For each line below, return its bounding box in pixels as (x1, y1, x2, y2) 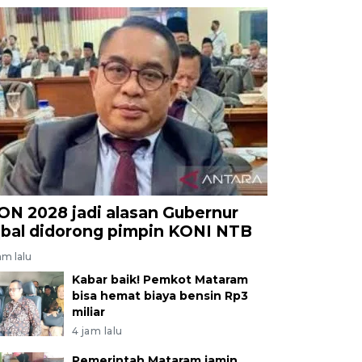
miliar (71, 304, 105, 319)
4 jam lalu (71, 324, 123, 337)
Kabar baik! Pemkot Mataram (71, 271, 248, 287)
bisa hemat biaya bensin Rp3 (71, 288, 248, 303)
